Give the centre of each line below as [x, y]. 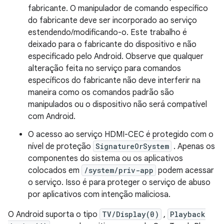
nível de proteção [60, 146]
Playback [188, 214]
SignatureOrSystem [132, 146]
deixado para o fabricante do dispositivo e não [112, 44]
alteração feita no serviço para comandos [104, 68]
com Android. [52, 116]
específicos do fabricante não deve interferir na [114, 80]
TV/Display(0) [130, 214]
